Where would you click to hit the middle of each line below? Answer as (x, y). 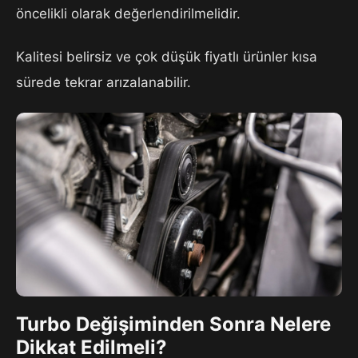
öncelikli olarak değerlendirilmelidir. (128, 14)
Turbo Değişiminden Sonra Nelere (173, 324)
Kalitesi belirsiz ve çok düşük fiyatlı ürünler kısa (167, 57)
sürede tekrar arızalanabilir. (103, 83)
